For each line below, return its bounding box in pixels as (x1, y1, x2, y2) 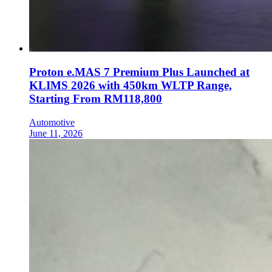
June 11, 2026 (29, 127, 83, 138)
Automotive (29, 117, 75, 127)
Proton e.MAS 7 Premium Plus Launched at (29, 66, 250, 79)
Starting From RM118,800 (29, 92, 162, 106)
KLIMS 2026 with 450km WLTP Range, (29, 79, 232, 92)
